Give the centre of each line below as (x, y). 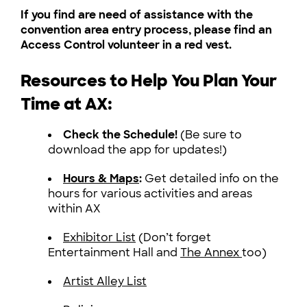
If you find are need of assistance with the (137, 14)
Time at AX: (66, 103)
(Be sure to (210, 135)
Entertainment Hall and (114, 253)
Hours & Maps (101, 179)
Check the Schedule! (120, 135)
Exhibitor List (99, 238)
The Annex (211, 253)
